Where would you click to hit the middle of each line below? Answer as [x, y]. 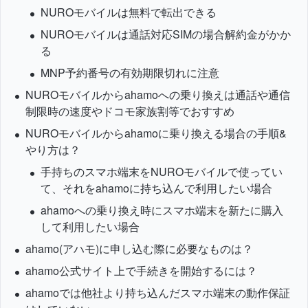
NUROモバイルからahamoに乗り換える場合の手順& [156, 133]
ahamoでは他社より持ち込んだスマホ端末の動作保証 [157, 293]
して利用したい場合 [90, 227]
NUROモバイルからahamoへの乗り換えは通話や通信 [157, 95]
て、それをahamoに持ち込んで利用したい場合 [157, 188]
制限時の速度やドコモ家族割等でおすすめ [130, 111]
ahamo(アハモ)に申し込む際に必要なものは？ [139, 249]
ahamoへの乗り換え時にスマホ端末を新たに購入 [162, 210]
